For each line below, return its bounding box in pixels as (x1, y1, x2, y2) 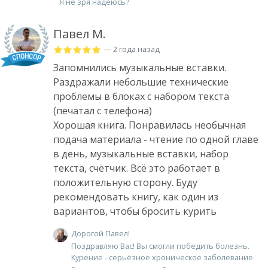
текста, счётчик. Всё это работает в (53, 162, 220, 175)
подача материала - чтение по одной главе (53, 133, 258, 147)
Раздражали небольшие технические (53, 75, 229, 89)
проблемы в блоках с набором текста (53, 90, 229, 103)
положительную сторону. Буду (53, 176, 197, 190)
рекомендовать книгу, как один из (53, 190, 218, 204)
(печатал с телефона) (53, 104, 152, 118)
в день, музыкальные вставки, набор (53, 147, 229, 161)
